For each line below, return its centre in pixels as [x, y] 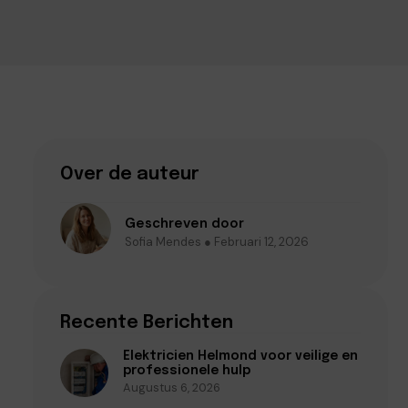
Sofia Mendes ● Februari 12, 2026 [217, 241]
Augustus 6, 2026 [171, 388]
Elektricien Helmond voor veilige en [240, 356]
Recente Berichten [147, 323]
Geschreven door [184, 223]
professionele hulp [186, 371]
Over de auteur [130, 174]
